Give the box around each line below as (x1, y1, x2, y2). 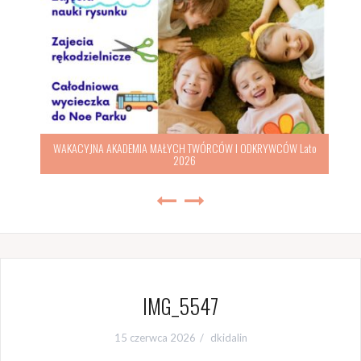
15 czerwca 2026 (114, 331, 196, 344)
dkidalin (210, 331, 247, 344)
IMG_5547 (143, 290, 218, 322)
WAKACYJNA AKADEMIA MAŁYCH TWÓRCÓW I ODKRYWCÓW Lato (48, 139, 313, 156)
